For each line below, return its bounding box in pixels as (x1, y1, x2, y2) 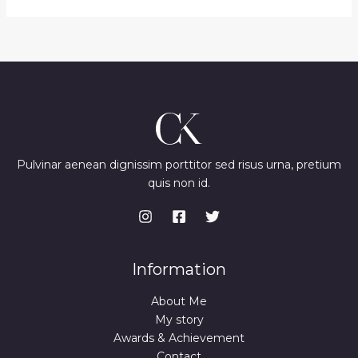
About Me (151, 294, 207, 309)
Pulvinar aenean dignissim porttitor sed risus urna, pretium (17, 157, 341, 173)
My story (154, 312, 204, 328)
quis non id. (148, 176, 210, 191)
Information (132, 260, 226, 280)
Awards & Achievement (113, 331, 245, 346)
